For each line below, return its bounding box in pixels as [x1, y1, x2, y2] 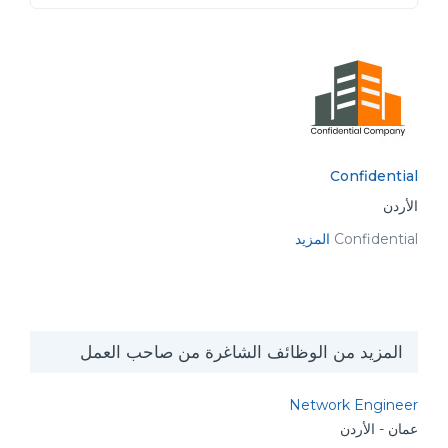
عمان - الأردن [340, 420, 418, 438]
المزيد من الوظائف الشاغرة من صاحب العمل [80, 342, 403, 362]
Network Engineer [289, 396, 418, 414]
